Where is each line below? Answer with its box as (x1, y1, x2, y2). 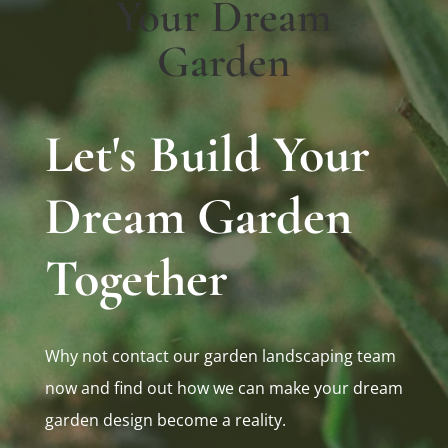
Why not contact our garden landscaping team (44, 345, 396, 368)
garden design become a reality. (44, 409, 286, 432)
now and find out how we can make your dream (44, 377, 403, 400)
